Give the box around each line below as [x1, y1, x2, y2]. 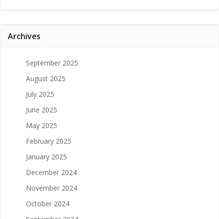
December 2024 [26, 167, 77, 177]
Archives [8, 30, 41, 42]
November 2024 [26, 183, 77, 193]
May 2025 [26, 120, 57, 130]
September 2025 [26, 58, 78, 67]
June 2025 [26, 105, 57, 114]
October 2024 [26, 198, 69, 208]
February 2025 [26, 136, 71, 146]
